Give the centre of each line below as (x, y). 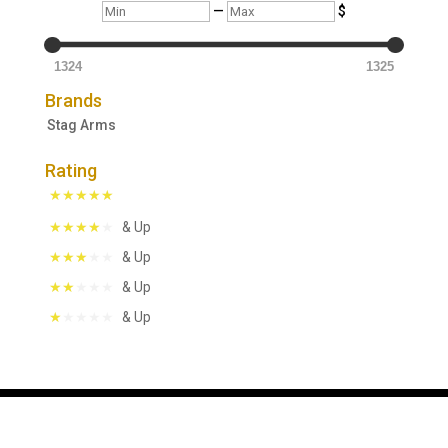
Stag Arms (81, 125)
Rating (70, 171)
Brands (73, 101)
